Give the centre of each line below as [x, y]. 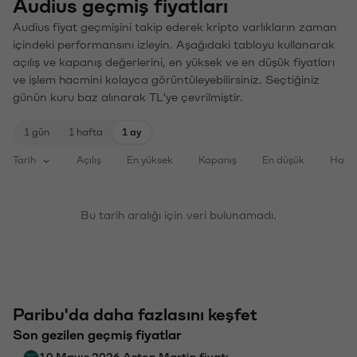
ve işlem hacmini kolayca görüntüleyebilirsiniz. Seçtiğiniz [166, 78]
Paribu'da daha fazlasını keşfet [135, 314]
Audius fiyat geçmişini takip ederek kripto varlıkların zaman [175, 26]
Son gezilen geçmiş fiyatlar [97, 333]
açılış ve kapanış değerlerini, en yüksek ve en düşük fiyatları [174, 61]
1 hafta [86, 131]
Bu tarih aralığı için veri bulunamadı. [178, 214]
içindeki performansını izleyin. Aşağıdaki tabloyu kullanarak [174, 43]
